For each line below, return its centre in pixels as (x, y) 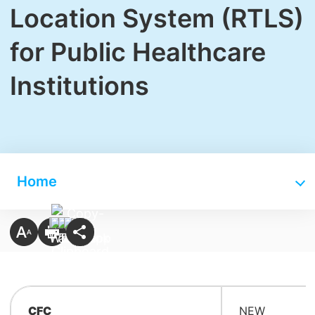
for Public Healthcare (137, 52)
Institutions (79, 86)
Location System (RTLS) (156, 18)
